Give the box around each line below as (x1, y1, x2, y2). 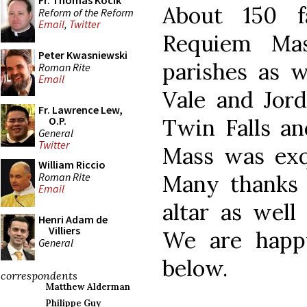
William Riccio (38, 158, 106, 171)
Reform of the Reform (38, 5, 134, 19)
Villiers (49, 223, 80, 237)
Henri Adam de (38, 212, 108, 226)
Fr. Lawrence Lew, (38, 103, 123, 116)
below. (162, 254, 228, 282)
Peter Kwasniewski (38, 48, 127, 62)
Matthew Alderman (45, 281, 130, 293)
